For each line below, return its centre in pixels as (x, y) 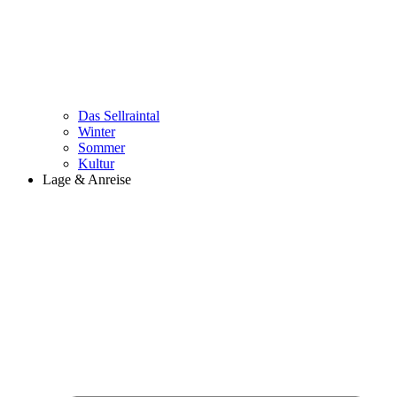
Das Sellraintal (119, 116)
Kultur (96, 164)
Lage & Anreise (87, 180)
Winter (97, 132)
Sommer (101, 148)
